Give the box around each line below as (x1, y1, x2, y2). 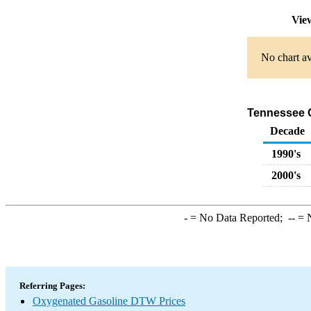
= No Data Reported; (187, 212, 288, 224)
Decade (270, 125, 305, 137)
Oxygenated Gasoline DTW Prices (33, 295, 185, 307)
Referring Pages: (19, 280, 85, 291)
